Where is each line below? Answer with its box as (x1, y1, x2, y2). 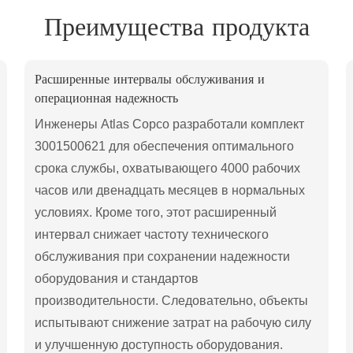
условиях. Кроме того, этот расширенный (35, 205, 277, 219)
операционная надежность (35, 91, 179, 106)
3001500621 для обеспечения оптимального (35, 139, 295, 153)
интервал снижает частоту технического (35, 227, 269, 241)
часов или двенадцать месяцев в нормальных (35, 183, 306, 197)
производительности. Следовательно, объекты (35, 293, 309, 307)
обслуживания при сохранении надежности (35, 249, 291, 263)
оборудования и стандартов (35, 271, 199, 285)
